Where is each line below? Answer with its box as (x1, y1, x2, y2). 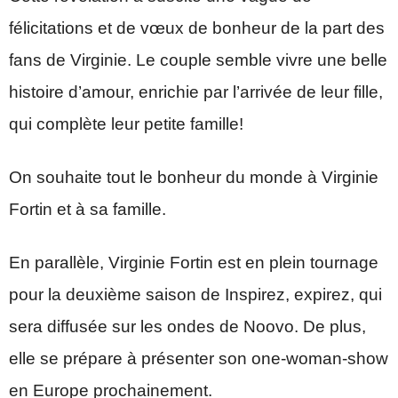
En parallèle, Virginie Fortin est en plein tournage (9, 253, 378, 273)
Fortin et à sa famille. (9, 200, 166, 219)
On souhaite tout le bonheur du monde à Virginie (9, 168, 378, 187)
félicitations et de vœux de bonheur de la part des (9, 19, 385, 38)
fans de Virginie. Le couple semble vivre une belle (9, 51, 387, 70)
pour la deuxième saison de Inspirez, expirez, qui (9, 285, 382, 305)
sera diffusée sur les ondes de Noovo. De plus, (9, 317, 366, 337)
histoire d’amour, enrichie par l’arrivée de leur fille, (9, 83, 383, 102)
